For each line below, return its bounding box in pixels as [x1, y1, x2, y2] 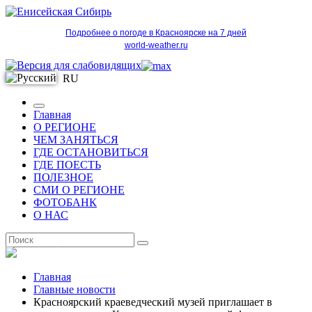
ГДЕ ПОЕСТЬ [33, 159, 101, 171]
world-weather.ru [124, 40, 188, 50]
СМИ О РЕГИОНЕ [33, 184, 125, 196]
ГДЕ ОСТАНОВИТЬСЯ [33, 146, 148, 158]
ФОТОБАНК [33, 196, 97, 208]
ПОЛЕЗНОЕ [33, 171, 93, 183]
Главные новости [33, 283, 116, 295]
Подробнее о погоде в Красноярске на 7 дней [65, 28, 247, 38]
